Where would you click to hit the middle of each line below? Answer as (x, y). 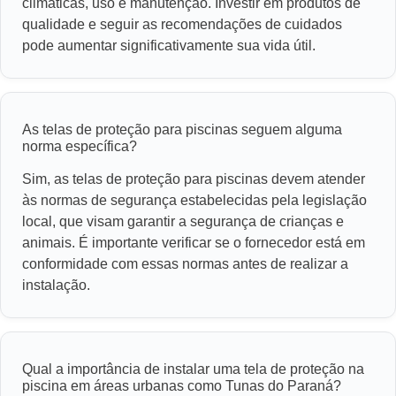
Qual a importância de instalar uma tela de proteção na (193, 369)
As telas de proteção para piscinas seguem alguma (182, 130)
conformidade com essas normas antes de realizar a (185, 264)
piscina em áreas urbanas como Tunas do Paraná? (182, 386)
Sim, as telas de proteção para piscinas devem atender (194, 179)
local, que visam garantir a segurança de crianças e (183, 222)
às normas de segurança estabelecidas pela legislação (194, 201)
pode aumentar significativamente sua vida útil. (169, 46)
